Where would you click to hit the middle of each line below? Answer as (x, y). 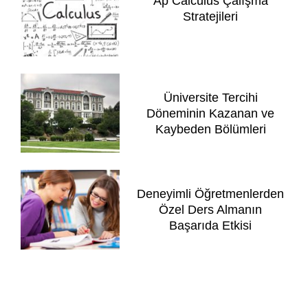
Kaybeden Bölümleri (210, 129)
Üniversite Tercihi (210, 97)
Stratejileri (210, 17)
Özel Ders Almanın (210, 210)
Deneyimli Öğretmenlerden (210, 194)
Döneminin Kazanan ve (210, 113)
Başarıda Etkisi (210, 226)
